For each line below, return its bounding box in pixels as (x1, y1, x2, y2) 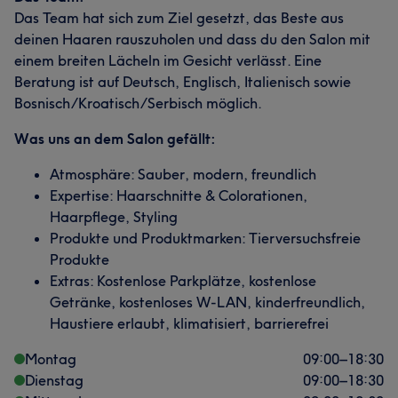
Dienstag (25, 371, 84, 389)
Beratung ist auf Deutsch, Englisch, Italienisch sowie (14, 73, 351, 91)
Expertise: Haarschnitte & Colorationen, (50, 187, 307, 204)
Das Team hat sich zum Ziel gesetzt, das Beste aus (14, 9, 344, 27)
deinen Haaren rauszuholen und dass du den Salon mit (14, 30, 370, 48)
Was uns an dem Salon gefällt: (14, 130, 216, 147)
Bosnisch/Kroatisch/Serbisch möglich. (14, 94, 262, 112)
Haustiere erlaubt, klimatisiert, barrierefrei (50, 314, 329, 332)
